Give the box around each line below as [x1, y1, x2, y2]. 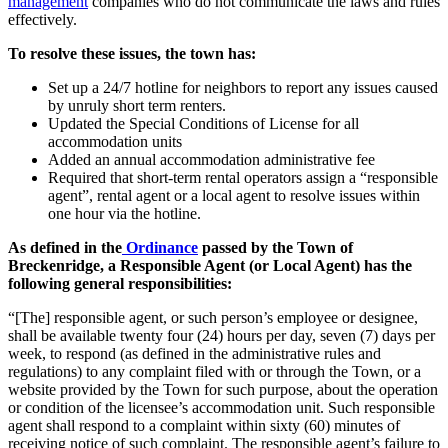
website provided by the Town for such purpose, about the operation [8, 380, 438, 398]
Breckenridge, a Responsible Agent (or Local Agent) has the [8, 256, 412, 274]
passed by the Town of [198, 238, 353, 256]
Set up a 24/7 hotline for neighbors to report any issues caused [48, 78, 438, 96]
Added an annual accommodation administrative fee [48, 150, 375, 168]
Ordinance [126, 238, 198, 256]
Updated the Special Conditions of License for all [48, 114, 359, 132]
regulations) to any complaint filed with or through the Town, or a [8, 362, 421, 380]
